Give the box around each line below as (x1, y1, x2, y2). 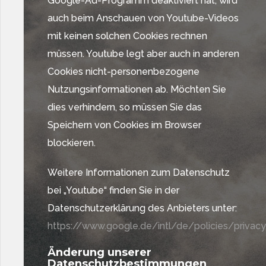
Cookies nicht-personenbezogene (47, 66, 199, 77)
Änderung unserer (47, 246, 151, 259)
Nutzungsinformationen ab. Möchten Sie (47, 84, 226, 95)
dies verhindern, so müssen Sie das (47, 102, 202, 113)
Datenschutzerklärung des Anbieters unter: (47, 202, 237, 214)
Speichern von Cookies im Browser (47, 119, 201, 131)
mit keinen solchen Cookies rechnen (47, 30, 207, 42)
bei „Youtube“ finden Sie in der (47, 185, 179, 196)
